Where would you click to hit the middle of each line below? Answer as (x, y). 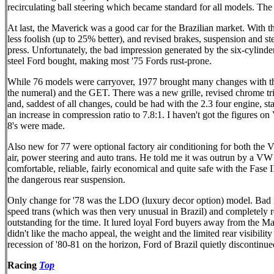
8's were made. (36, 126)
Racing (23, 265)
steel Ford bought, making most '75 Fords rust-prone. (109, 61)
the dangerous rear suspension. (66, 180)
